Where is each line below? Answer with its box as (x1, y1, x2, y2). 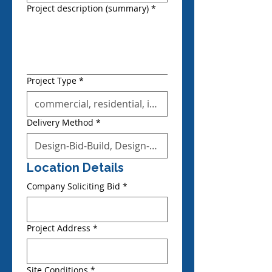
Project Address (27, 222, 90, 234)
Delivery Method (27, 117, 93, 128)
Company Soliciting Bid (27, 180, 120, 192)
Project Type (27, 75, 76, 86)
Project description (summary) (27, 2, 149, 14)
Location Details (27, 160, 124, 175)
